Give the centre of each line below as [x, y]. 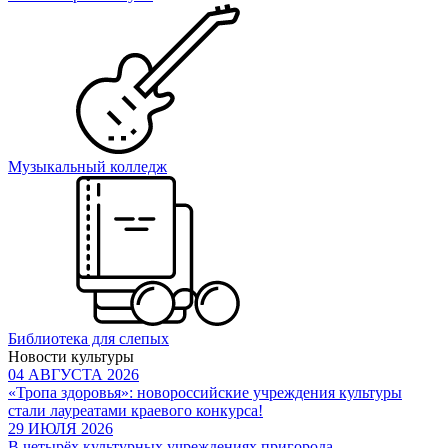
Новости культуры [71, 356]
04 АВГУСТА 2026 [73, 374]
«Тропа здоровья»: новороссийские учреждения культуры [205, 392]
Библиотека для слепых [88, 338]
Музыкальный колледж [87, 166]
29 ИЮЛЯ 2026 [60, 428]
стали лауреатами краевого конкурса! [135, 410]
